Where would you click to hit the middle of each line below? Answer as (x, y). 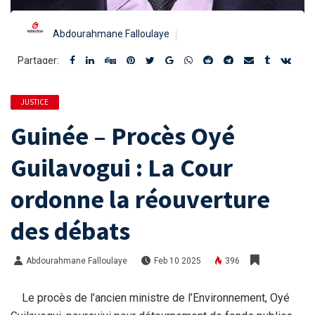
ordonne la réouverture (140, 199)
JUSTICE (35, 102)
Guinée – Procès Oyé (123, 136)
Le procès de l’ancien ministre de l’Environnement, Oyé (150, 297)
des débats (70, 231)
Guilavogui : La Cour (122, 167)
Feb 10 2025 (178, 261)
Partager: (38, 60)
